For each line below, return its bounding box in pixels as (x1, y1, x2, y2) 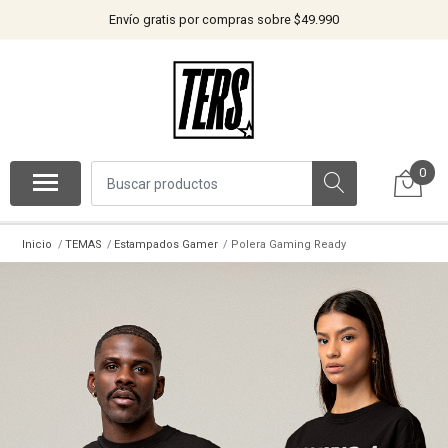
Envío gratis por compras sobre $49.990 (109, 12, 339, 27)
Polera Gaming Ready (230, 237, 346, 251)
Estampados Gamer (114, 237, 219, 251)
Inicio (22, 237, 53, 251)
